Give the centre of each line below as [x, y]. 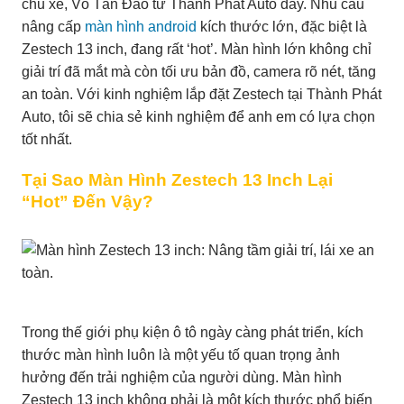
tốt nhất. [47, 139]
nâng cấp [53, 26]
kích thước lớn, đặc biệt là [282, 26]
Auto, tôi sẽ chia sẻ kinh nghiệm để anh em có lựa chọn [198, 116]
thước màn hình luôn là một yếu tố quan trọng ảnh [181, 354]
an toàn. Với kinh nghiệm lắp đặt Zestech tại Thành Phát [202, 94]
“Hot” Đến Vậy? [87, 201]
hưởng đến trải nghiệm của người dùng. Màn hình [182, 377]
